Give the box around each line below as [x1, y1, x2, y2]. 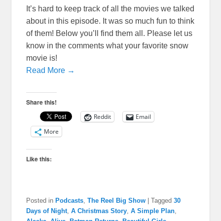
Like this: [26, 154, 52, 164]
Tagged [151, 197, 172, 205]
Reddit [94, 112, 111, 121]
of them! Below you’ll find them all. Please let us [26, 29, 193, 38]
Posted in [26, 197, 54, 205]
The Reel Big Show [87, 197, 146, 205]
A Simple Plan [131, 207, 175, 215]
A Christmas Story [71, 207, 127, 215]
